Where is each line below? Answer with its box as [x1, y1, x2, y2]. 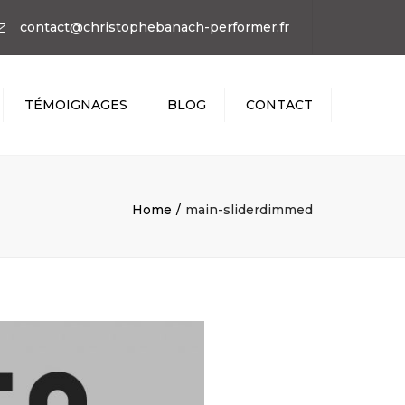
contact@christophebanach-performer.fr [20, 19, 289, 35]
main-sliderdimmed [185, 202, 313, 218]
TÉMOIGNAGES [24, 97, 127, 113]
